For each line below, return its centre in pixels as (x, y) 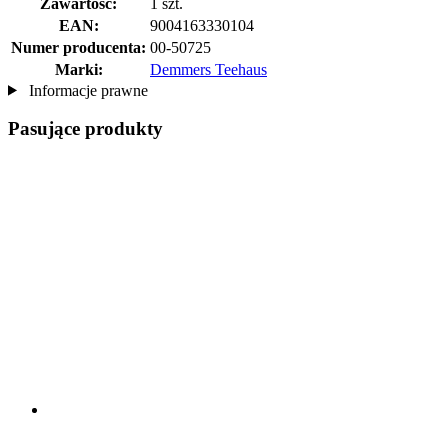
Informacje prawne (86, 90)
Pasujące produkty (85, 129)
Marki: (78, 69)
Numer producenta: (78, 47)
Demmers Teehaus (208, 69)
